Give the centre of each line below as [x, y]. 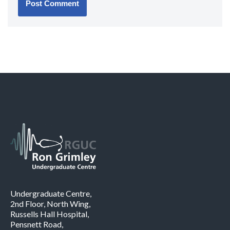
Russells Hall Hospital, [50, 214]
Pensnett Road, [37, 224]
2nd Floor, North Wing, [50, 204]
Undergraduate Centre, [51, 193]
